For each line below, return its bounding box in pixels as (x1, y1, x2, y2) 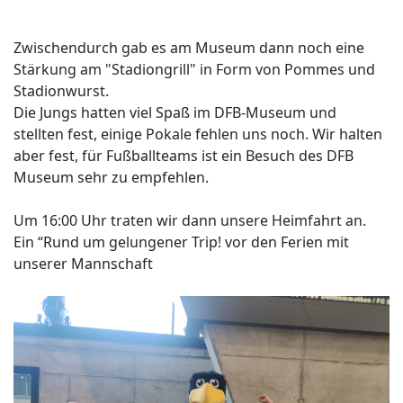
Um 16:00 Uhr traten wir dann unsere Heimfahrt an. (13, 210, 366, 231)
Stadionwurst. (13, 81, 109, 102)
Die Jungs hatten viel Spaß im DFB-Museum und (13, 103, 336, 123)
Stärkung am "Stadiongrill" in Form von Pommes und (13, 59, 375, 80)
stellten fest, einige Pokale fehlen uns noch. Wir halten (13, 124, 382, 145)
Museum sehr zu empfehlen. (13, 167, 209, 188)
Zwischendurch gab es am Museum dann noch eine (13, 38, 364, 58)
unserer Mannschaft (13, 254, 153, 274)
